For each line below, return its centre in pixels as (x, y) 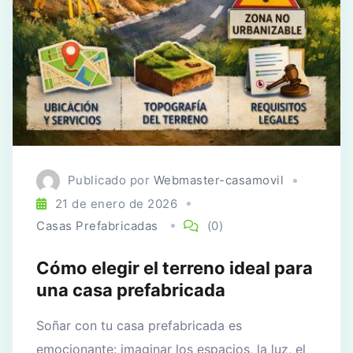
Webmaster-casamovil (218, 180)
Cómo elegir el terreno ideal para (175, 268)
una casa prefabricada (131, 290)
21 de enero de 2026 (116, 203)
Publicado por (110, 180)
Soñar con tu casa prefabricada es (139, 325)
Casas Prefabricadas (97, 225)
